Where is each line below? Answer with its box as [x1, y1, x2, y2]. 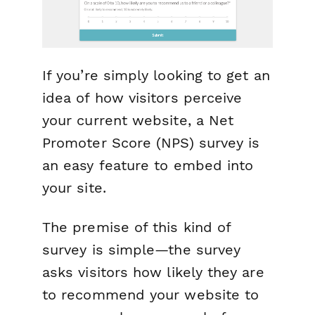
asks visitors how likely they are [42, 263, 264, 281]
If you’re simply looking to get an [42, 67, 270, 84]
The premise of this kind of [42, 218, 231, 236]
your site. [42, 179, 106, 197]
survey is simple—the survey [42, 240, 241, 258]
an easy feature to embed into [42, 157, 254, 174]
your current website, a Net [42, 112, 234, 129]
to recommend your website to [42, 285, 259, 303]
